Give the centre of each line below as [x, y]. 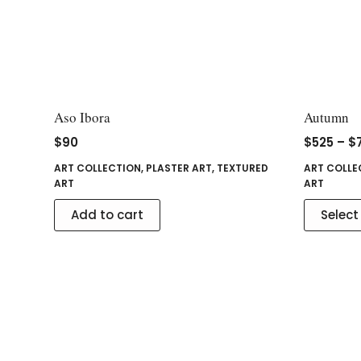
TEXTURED [243, 168]
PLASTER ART [179, 168]
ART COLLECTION [98, 168]
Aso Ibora [83, 117]
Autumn [327, 117]
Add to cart [108, 214]
